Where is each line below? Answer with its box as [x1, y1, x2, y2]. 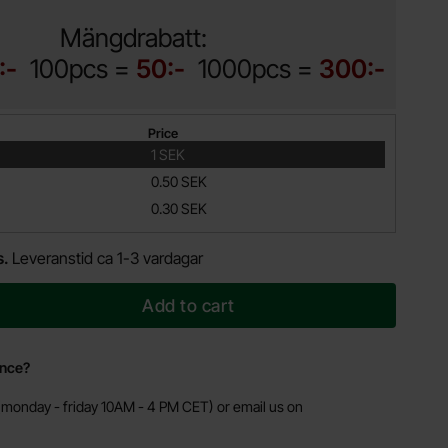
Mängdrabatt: [60, 22, 207, 53]
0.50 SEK [151, 173, 207, 190]
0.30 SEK [151, 200, 207, 217]
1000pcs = [198, 53, 319, 84]
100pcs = [30, 53, 136, 84]
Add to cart [142, 295, 235, 316]
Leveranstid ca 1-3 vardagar [12, 248, 203, 268]
